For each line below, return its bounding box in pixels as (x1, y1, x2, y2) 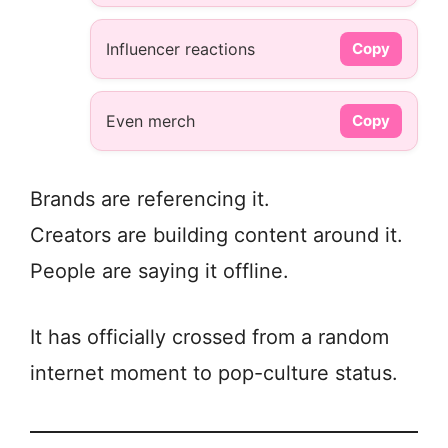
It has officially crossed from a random (30, 325, 389, 350)
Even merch (106, 111, 195, 132)
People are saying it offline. (30, 259, 289, 284)
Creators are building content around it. (30, 223, 403, 248)
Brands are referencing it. (30, 187, 270, 212)
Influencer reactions (106, 39, 255, 60)
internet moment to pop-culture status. (30, 361, 398, 386)
